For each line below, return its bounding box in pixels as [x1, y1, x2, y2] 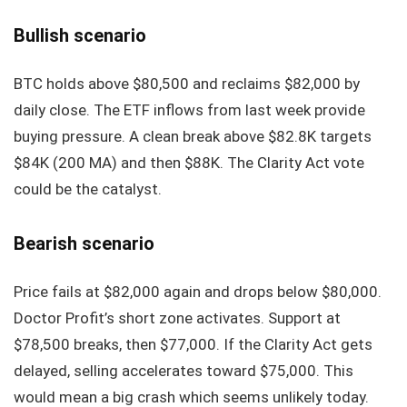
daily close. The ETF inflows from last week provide [14, 100, 365, 119]
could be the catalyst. [14, 179, 162, 198]
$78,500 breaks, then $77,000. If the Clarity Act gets [14, 334, 372, 353]
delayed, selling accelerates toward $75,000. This [14, 361, 353, 380]
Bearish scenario [14, 232, 154, 254]
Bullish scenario [14, 24, 146, 46]
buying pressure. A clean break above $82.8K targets [14, 126, 372, 145]
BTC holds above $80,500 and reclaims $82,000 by [14, 74, 360, 93]
